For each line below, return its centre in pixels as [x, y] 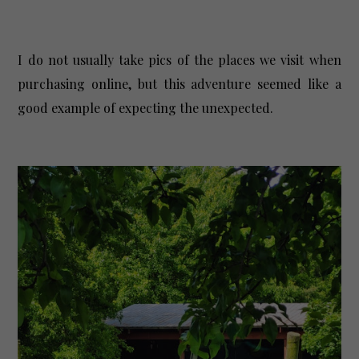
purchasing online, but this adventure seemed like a [179, 83]
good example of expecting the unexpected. [147, 107]
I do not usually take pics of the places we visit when [179, 59]
